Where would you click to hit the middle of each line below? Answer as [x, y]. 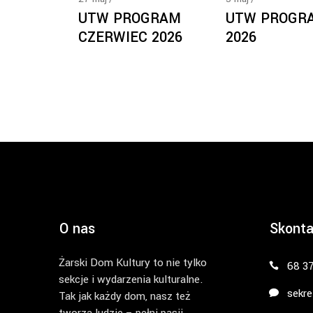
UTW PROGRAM [130, 19]
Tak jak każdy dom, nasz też [125, 296]
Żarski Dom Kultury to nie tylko [133, 263]
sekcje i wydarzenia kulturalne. [131, 279]
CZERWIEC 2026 [130, 37]
